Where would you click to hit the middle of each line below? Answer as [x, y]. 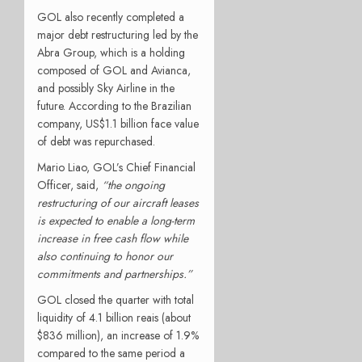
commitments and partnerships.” [115, 274]
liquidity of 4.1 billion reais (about [114, 317]
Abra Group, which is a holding [111, 52]
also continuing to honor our [105, 256]
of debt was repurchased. [96, 141]
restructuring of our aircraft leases [118, 202]
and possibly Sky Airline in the [106, 88]
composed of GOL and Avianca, [114, 70]
